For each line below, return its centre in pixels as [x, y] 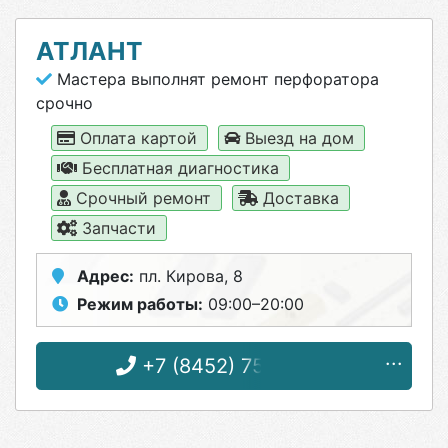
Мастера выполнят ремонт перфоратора [215, 79]
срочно [64, 103]
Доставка [301, 198]
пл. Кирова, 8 [188, 276]
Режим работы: [140, 304]
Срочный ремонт [143, 198]
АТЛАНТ [89, 51]
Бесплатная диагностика [180, 168]
